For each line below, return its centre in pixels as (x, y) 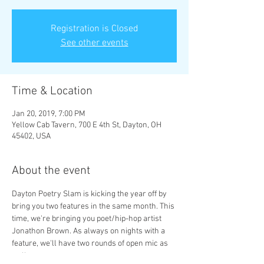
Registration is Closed (94, 29)
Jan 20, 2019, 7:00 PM (49, 114)
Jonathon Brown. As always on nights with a (89, 231)
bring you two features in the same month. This (94, 207)
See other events (94, 43)
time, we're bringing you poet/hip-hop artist (88, 219)
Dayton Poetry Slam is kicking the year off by (90, 194)
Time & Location (52, 91)
